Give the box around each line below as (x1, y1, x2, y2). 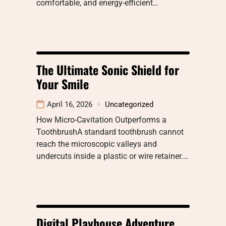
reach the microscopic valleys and (36, 139, 157, 149)
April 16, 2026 (47, 99, 92, 109)
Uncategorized (105, 99, 153, 109)
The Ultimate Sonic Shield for (36, 60, 179, 79)
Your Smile (36, 74, 89, 93)
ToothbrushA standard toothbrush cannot (36, 127, 184, 137)
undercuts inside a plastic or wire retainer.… (36, 151, 189, 161)
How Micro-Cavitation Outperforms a (36, 115, 166, 125)
